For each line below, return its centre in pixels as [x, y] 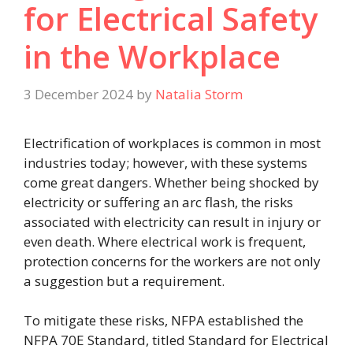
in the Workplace [152, 57]
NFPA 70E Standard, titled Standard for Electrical [176, 340]
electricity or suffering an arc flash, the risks [158, 202]
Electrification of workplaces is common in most [172, 143]
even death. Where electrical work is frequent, [165, 241]
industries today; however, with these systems [165, 162]
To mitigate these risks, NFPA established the [163, 321]
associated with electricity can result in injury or [172, 221]
